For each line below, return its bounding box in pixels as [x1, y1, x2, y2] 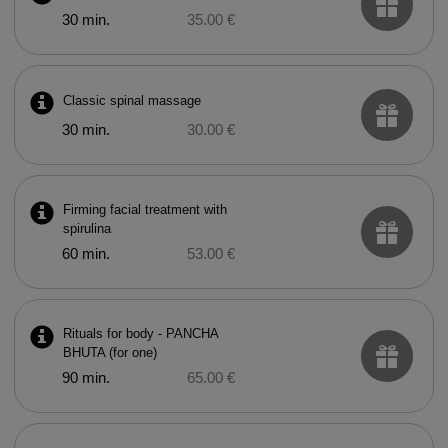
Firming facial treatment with [62, 202, 227, 217]
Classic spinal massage [62, 92, 201, 108]
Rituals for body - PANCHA [62, 326, 218, 341]
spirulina [62, 221, 111, 236]
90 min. [61, 370, 110, 386]
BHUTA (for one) [62, 345, 157, 360]
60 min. [61, 246, 110, 262]
